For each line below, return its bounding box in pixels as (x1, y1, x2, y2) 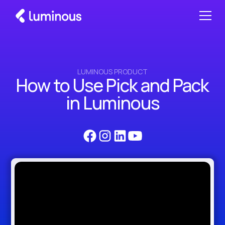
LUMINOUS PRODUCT (77, 67, 148, 77)
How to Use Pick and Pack (16, 73, 209, 98)
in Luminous (65, 91, 160, 116)
